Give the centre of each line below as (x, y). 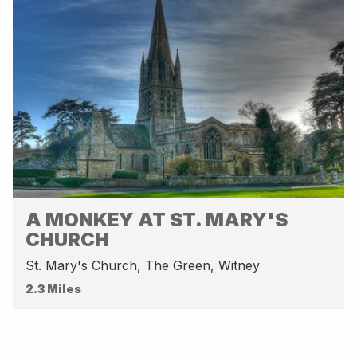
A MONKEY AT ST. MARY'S (157, 219)
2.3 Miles (53, 288)
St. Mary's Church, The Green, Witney (143, 265)
